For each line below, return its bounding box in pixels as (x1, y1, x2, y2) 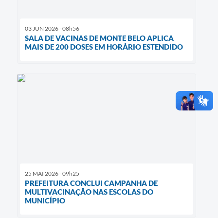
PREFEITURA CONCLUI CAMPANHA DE (25, 178, 158, 187)
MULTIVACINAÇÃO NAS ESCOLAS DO (25, 187, 153, 196)
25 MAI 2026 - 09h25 (25, 169, 79, 177)
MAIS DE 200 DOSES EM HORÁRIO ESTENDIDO (25, 42, 183, 51)
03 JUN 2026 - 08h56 (25, 24, 79, 32)
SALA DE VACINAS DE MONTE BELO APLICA (25, 33, 174, 42)
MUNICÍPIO (25, 196, 65, 205)
